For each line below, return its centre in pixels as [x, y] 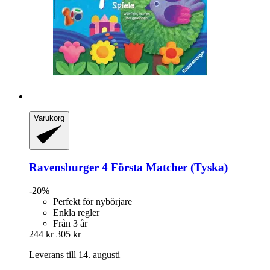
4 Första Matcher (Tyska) [163, 168]
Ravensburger [64, 168]
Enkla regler [76, 213]
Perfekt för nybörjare [93, 202]
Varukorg [49, 118]
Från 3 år [70, 224]
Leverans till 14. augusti [74, 255]
